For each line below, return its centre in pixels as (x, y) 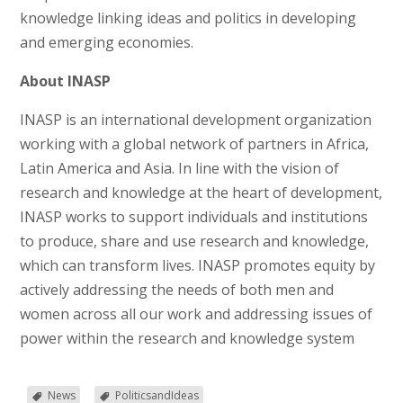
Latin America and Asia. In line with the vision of (179, 169)
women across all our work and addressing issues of (196, 314)
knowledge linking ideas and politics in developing (188, 18)
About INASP (65, 81)
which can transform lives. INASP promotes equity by (197, 266)
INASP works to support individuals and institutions (193, 217)
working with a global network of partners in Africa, (194, 144)
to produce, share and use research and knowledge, (194, 242)
